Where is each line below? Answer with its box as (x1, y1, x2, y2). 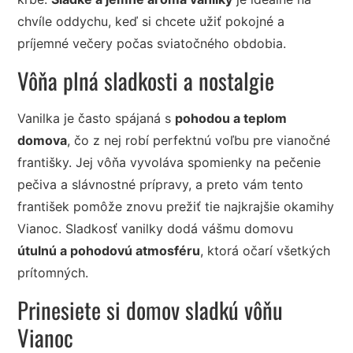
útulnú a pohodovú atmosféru (17, 243, 201, 259)
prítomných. (17, 265, 89, 281)
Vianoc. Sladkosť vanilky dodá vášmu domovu (17, 221, 294, 237)
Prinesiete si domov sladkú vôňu (17, 293, 284, 327)
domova (17, 132, 68, 149)
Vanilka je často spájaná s (17, 110, 176, 127)
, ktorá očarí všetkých (200, 243, 331, 259)
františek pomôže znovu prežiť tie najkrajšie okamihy (17, 199, 335, 215)
